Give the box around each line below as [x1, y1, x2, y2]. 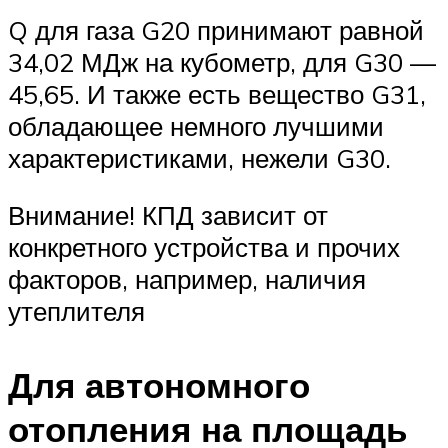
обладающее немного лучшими [8, 109, 384, 142]
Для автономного [8, 362, 310, 407]
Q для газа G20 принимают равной [8, 13, 424, 46]
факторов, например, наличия [8, 263, 366, 296]
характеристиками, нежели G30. [8, 141, 391, 174]
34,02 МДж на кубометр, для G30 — [8, 45, 436, 78]
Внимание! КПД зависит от [8, 199, 328, 232]
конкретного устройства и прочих [8, 231, 400, 264]
